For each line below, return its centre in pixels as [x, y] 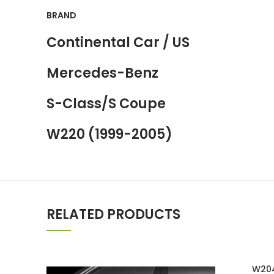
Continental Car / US [118, 43]
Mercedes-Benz [102, 73]
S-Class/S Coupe [106, 104]
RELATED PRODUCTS [113, 214]
